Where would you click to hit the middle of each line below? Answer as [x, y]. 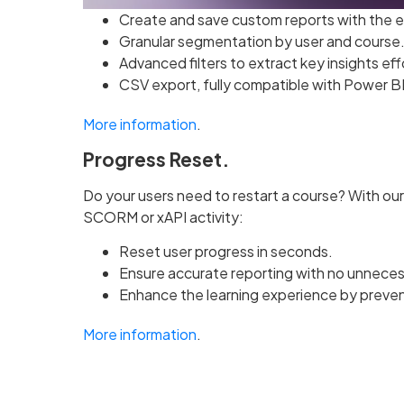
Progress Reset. [156, 159]
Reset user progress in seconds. [226, 251]
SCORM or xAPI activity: [163, 216]
